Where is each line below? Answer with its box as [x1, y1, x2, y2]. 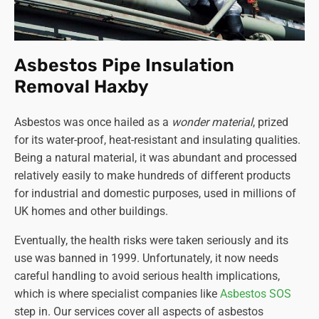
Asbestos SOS [220, 287, 291, 301]
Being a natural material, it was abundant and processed [14, 151, 297, 165]
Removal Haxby [14, 76, 149, 98]
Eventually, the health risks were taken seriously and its [14, 234, 288, 248]
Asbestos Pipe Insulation [14, 55, 234, 76]
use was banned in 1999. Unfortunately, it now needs [14, 251, 278, 266]
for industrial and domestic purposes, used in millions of [14, 187, 296, 201]
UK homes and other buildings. [14, 204, 168, 219]
